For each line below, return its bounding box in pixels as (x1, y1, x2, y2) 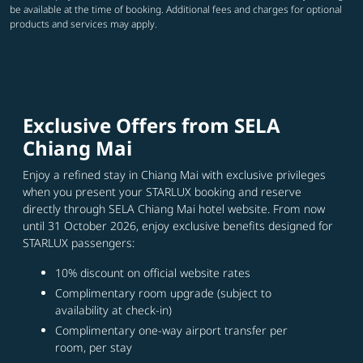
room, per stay (55, 339, 132, 355)
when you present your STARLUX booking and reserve (23, 183, 301, 199)
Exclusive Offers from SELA (23, 111, 280, 139)
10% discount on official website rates (55, 264, 250, 280)
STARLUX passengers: (23, 234, 135, 250)
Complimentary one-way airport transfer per (55, 322, 288, 338)
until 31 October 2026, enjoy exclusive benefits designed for (23, 217, 333, 233)
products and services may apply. (10, 16, 157, 31)
